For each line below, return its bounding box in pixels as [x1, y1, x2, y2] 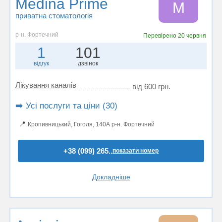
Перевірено [143, 32, 178, 39]
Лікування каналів [15, 81, 76, 89]
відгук [34, 60, 50, 67]
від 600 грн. [132, 82, 170, 91]
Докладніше [92, 173, 130, 181]
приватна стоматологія [15, 11, 93, 20]
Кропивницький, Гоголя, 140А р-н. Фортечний [28, 121, 155, 128]
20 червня [178, 32, 207, 39]
